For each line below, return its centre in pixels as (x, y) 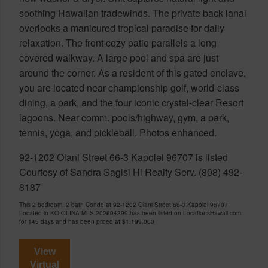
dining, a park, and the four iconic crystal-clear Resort (131, 102)
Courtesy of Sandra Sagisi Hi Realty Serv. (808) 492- (131, 172)
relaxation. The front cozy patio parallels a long (118, 42)
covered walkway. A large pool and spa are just (119, 57)
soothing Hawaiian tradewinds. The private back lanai (133, 13)
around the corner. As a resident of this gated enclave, (133, 72)
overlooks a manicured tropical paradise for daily (122, 28)
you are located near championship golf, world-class (129, 87)
